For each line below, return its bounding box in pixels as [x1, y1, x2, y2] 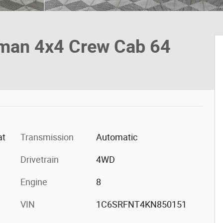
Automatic [96, 132, 137, 142]
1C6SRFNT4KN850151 [96, 199, 187, 210]
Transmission [20, 132, 74, 142]
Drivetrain [20, 154, 59, 165]
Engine [20, 177, 47, 187]
